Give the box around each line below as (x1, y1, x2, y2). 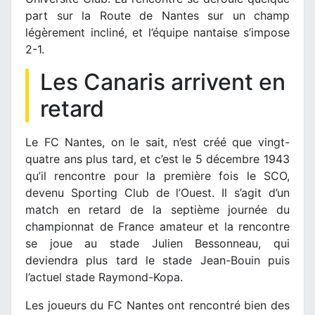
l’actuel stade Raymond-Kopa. (25, 270, 183, 285)
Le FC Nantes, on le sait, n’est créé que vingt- (25, 135, 290, 150)
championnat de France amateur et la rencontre (25, 219, 290, 234)
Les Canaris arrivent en (40, 68, 285, 96)
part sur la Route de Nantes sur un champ (25, 8, 290, 23)
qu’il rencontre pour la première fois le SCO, (25, 169, 290, 184)
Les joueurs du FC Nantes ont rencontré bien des (25, 298, 290, 313)
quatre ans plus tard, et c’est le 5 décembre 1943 (25, 152, 290, 167)
